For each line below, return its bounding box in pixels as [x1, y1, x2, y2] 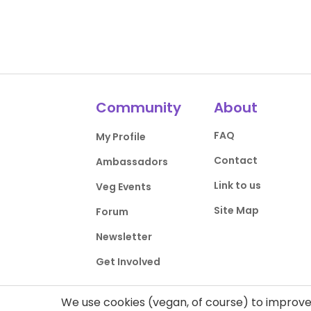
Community [96, 98, 182, 117]
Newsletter [96, 230, 153, 244]
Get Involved [96, 255, 161, 269]
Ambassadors [96, 155, 169, 169]
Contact [213, 153, 258, 167]
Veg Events [96, 180, 152, 194]
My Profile [96, 130, 146, 144]
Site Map [213, 203, 259, 217]
